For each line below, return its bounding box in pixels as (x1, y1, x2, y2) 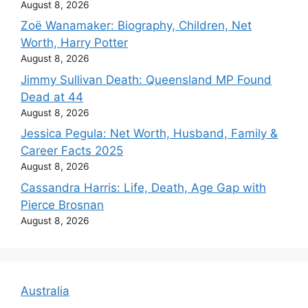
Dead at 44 (21, 89, 83, 104)
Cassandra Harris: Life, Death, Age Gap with (21, 180, 266, 195)
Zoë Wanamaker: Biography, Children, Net (21, 19, 252, 33)
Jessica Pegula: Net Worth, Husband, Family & (21, 126, 278, 141)
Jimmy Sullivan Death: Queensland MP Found (21, 72, 272, 87)
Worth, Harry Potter (21, 36, 128, 50)
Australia (21, 283, 69, 298)
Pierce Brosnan (21, 197, 104, 212)
